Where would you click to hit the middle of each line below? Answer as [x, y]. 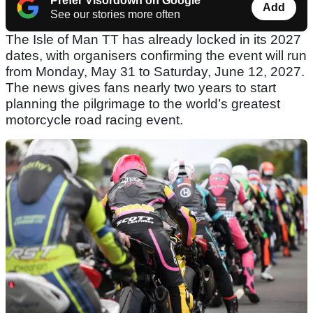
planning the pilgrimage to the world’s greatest [143, 104]
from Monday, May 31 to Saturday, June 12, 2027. [155, 72]
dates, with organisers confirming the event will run [156, 56]
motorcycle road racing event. [94, 120]
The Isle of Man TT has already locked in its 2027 [153, 40]
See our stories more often [115, 15]
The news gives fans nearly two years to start [141, 88]
